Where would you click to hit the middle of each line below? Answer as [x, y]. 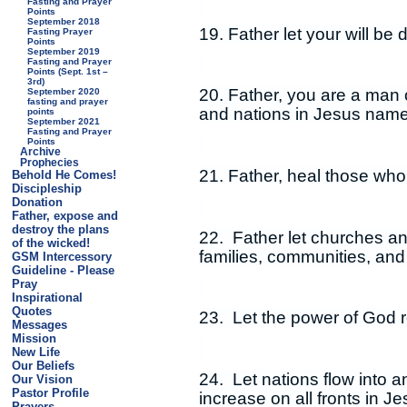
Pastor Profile [50, 393]
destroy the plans [60, 229]
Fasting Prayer [60, 31]
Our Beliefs [43, 366]
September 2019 [64, 51]
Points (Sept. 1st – [68, 71]
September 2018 [64, 21]
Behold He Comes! [64, 175]
